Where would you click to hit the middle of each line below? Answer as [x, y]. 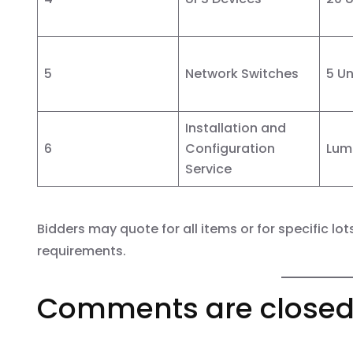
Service [208, 169]
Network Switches [242, 73]
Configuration [230, 148]
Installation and [236, 128]
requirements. [82, 251]
